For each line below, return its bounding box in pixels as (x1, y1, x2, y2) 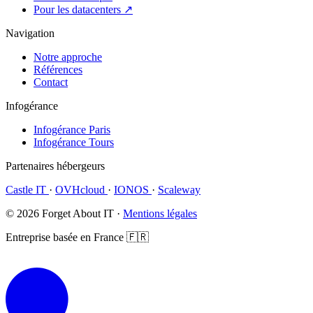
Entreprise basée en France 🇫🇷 (6, 231, 149, 243)
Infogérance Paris (34, 123, 110, 136)
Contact (34, 75, 68, 88)
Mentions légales (123, 207, 197, 219)
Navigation (6, 27, 54, 39)
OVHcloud (55, 183, 108, 196)
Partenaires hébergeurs (6, 159, 105, 172)
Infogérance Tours (34, 136, 114, 148)
